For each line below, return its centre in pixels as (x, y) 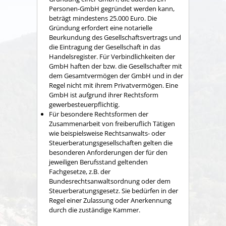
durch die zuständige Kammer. (95, 210)
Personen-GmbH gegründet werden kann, (112, 9)
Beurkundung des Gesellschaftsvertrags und (115, 38)
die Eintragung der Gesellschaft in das (105, 47)
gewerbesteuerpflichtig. (84, 105)
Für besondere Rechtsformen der (99, 114)
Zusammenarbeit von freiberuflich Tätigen (112, 124)
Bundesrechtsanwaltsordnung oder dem (110, 181)
